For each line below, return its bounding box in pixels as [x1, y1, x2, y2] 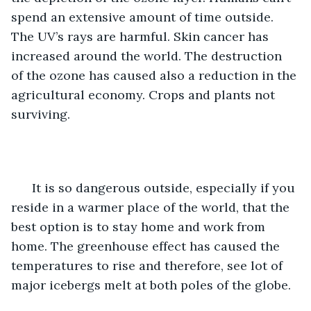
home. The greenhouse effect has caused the [11, 237, 283, 254]
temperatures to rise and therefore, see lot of [11, 257, 286, 274]
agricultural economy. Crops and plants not [11, 86, 278, 103]
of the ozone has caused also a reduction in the [11, 67, 300, 83]
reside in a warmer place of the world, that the [11, 199, 293, 215]
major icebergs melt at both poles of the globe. [11, 276, 294, 293]
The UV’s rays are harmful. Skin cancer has [11, 28, 272, 44]
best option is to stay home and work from [11, 218, 269, 235]
